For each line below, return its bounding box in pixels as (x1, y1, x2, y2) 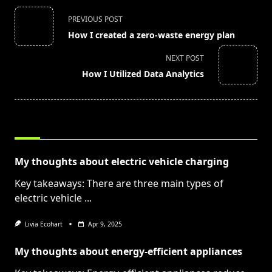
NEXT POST (166, 53, 204, 64)
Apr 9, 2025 (87, 220, 122, 229)
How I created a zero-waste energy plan (68, 29, 235, 41)
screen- (14, 50, 48, 64)
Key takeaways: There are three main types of (15, 177, 223, 191)
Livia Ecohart (24, 220, 63, 229)
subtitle (14, 36, 49, 50)
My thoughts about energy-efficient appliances (15, 245, 242, 259)
